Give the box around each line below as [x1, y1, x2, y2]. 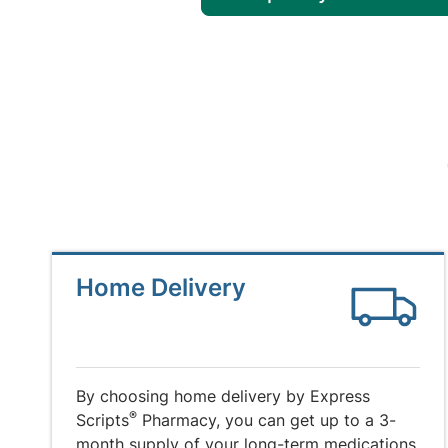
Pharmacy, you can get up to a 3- [137, 410, 396, 430]
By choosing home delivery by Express [76, 386, 370, 406]
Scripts [76, 410, 129, 430]
